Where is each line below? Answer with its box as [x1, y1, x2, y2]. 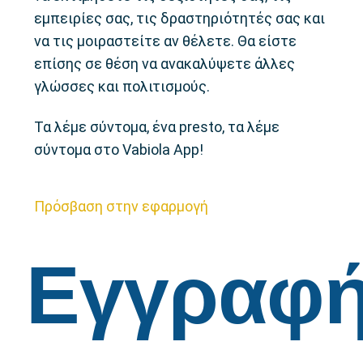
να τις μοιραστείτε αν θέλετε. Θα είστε [34, 32, 297, 49]
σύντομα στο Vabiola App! [34, 141, 204, 158]
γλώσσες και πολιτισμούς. [34, 78, 211, 95]
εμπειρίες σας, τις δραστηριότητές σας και [34, 10, 326, 27]
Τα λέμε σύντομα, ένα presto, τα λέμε [34, 118, 280, 135]
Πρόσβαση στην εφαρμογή [34, 198, 209, 215]
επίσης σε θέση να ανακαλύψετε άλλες [34, 55, 296, 72]
